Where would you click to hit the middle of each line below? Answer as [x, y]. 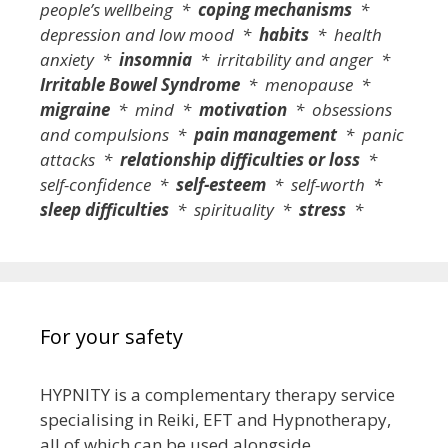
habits [284, 34]
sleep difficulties [104, 209]
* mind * [154, 109]
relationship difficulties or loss [240, 159]
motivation [243, 109]
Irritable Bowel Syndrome [140, 84]
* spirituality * [234, 209]
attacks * [80, 159]
